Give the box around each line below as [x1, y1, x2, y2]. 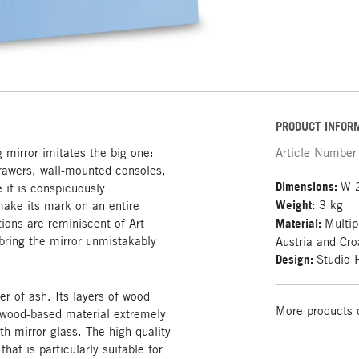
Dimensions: [276, 178, 341, 194]
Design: [276, 251, 317, 267]
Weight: [276, 196, 316, 212]
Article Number [276, 144, 357, 159]
